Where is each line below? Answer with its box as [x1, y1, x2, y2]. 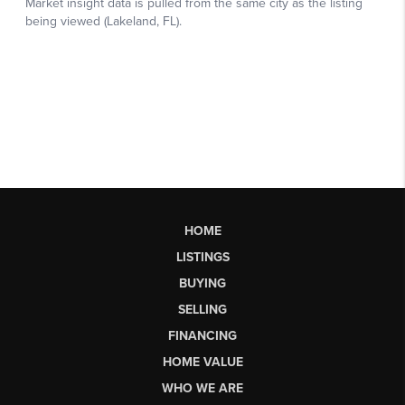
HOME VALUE [162, 353, 243, 370]
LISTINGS [175, 249, 230, 265]
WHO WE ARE [162, 380, 243, 396]
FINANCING [168, 327, 237, 344]
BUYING [179, 275, 226, 291]
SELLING [178, 301, 227, 317]
